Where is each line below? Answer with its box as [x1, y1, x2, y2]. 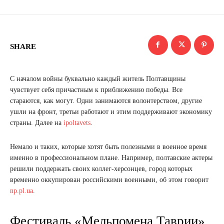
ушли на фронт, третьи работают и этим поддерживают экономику [10, 107, 212, 115]
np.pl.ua [10, 186, 33, 194]
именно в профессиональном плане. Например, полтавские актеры [10, 153, 212, 161]
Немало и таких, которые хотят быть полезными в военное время [10, 142, 206, 150]
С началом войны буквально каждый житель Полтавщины [10, 74, 185, 82]
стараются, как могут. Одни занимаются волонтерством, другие [10, 96, 202, 104]
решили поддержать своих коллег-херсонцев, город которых [10, 164, 192, 172]
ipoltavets [63, 118, 90, 126]
